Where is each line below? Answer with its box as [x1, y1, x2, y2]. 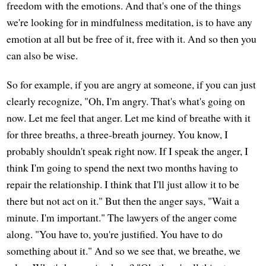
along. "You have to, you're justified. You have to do [7, 227, 223, 242]
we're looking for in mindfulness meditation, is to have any [7, 15, 253, 30]
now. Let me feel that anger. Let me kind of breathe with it [7, 110, 251, 125]
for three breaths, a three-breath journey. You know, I [7, 127, 229, 142]
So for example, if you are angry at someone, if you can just [7, 77, 256, 92]
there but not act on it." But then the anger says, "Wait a [7, 194, 240, 208]
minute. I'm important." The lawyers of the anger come [7, 210, 237, 225]
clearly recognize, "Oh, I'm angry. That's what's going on [7, 94, 246, 109]
